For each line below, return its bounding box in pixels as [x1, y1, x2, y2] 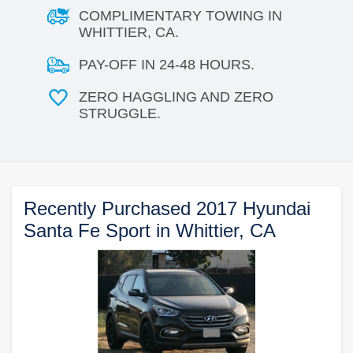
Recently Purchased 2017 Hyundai [24, 197, 310, 219]
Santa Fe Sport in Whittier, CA [24, 219, 276, 241]
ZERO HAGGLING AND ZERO [79, 88, 273, 105]
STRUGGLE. [79, 105, 161, 121]
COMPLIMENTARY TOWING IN [79, 7, 282, 24]
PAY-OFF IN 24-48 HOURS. [79, 56, 255, 72]
